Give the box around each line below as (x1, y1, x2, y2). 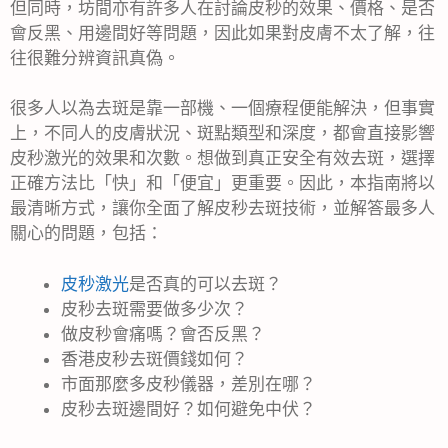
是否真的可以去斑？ (129, 273, 282, 294)
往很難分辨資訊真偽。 (10, 47, 180, 68)
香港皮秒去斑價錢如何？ (61, 348, 248, 369)
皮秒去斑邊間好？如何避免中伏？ (61, 398, 316, 419)
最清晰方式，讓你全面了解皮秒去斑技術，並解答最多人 (10, 198, 435, 219)
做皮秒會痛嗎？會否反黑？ (61, 323, 265, 344)
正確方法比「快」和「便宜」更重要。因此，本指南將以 (10, 173, 435, 194)
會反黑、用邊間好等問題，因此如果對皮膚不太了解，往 (10, 22, 435, 43)
